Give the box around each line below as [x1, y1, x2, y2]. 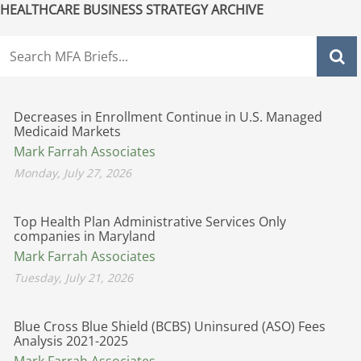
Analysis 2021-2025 [14, 331, 128, 350]
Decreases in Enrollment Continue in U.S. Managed [14, 107, 322, 126]
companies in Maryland [14, 226, 156, 245]
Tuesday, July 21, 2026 [14, 269, 133, 285]
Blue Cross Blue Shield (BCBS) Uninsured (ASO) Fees [14, 317, 326, 335]
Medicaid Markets [14, 122, 121, 140]
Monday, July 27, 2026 [14, 164, 131, 180]
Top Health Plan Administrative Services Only [14, 212, 286, 230]
